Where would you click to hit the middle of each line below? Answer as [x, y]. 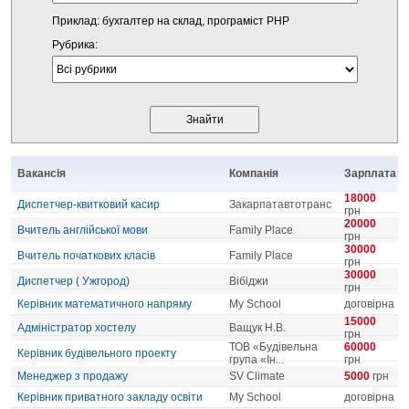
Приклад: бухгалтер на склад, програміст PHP [170, 21]
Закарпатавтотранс [280, 204]
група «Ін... [257, 360]
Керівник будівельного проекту [97, 353]
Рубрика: [74, 45]
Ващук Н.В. [257, 328]
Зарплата [370, 173]
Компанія [254, 173]
